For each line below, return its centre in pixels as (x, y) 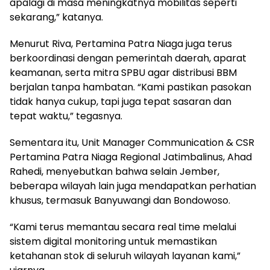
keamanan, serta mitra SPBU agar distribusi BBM (123, 72)
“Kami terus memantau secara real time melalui (123, 227)
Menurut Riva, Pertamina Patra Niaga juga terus (121, 43)
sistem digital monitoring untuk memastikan (113, 241)
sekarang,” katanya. (56, 17)
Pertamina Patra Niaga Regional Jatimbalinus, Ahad (131, 157)
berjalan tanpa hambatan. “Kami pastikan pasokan (130, 87)
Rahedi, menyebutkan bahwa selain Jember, (115, 171)
